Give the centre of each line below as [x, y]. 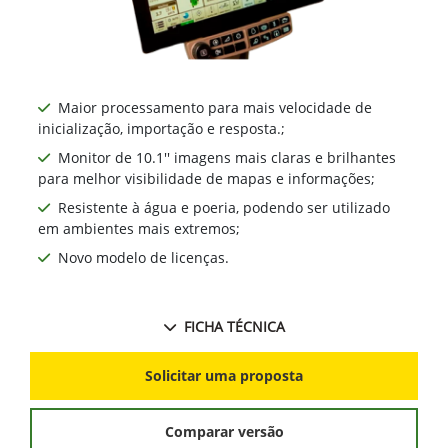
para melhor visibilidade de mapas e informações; [206, 178]
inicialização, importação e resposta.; [161, 128]
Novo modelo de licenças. [143, 257]
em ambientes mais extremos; [139, 228]
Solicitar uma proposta [224, 376]
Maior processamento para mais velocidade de [215, 107]
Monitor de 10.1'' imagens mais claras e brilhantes [227, 157]
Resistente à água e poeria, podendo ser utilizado [224, 207]
